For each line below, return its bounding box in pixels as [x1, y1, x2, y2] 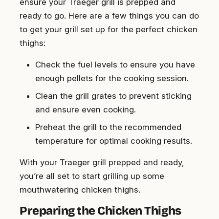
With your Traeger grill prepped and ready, [20, 157, 184, 168]
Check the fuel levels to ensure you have [35, 60, 195, 70]
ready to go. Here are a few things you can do [20, 11, 199, 21]
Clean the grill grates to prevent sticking [35, 91, 192, 101]
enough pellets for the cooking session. [35, 73, 189, 84]
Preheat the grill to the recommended [35, 122, 181, 132]
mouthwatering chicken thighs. [20, 185, 140, 195]
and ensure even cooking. [35, 105, 136, 115]
